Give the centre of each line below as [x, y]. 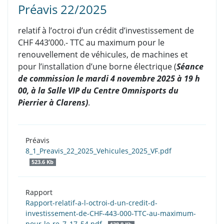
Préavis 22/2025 [62, 9]
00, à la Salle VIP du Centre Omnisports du [98, 91]
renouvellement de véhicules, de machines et [103, 55]
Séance [190, 67]
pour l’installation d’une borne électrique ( [97, 67]
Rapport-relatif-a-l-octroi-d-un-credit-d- [91, 203]
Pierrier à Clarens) [53, 103]
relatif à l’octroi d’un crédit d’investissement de [106, 31]
